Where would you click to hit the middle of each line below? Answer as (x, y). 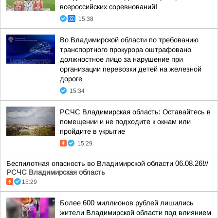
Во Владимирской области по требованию (129, 40)
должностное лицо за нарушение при (121, 59)
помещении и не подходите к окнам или (125, 122)
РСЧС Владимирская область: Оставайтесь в (135, 112)
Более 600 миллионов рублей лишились (127, 203)
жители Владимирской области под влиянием (136, 213)
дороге (71, 79)
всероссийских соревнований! (109, 7)
